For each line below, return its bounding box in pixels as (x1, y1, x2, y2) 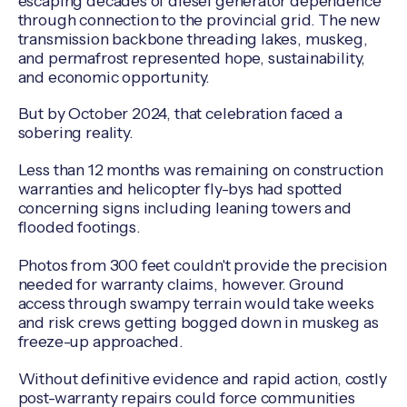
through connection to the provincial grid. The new (17, 9, 381, 29)
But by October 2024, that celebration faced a (17, 104, 342, 124)
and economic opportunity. (17, 66, 210, 86)
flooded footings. (17, 217, 140, 237)
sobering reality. (17, 123, 133, 143)
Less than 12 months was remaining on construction (17, 160, 383, 180)
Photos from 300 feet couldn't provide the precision (17, 255, 387, 275)
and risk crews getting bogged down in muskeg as (17, 313, 379, 333)
